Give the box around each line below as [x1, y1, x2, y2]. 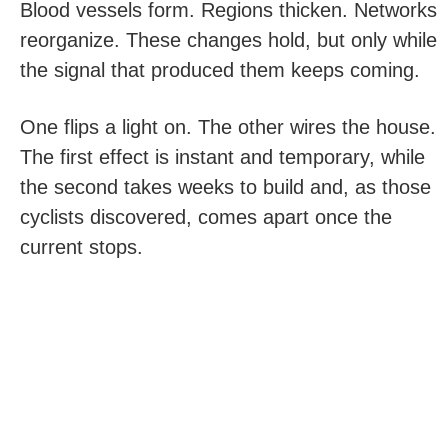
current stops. [20, 235, 143, 258]
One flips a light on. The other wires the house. [20, 115, 436, 138]
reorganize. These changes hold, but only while [20, 28, 437, 51]
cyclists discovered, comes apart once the [20, 205, 392, 228]
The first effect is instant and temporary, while [20, 145, 425, 168]
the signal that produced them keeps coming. [20, 58, 420, 81]
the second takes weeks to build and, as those [20, 175, 431, 198]
